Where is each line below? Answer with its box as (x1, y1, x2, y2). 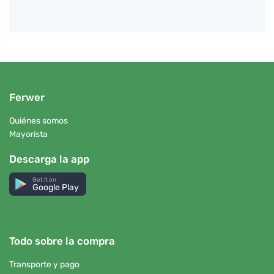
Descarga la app (9, 153, 89, 166)
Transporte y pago (9, 259, 80, 270)
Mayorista (9, 129, 48, 140)
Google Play (32, 182, 80, 193)
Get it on (32, 176, 57, 183)
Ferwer (9, 91, 45, 103)
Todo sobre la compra (9, 235, 115, 248)
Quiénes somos (9, 115, 68, 126)
